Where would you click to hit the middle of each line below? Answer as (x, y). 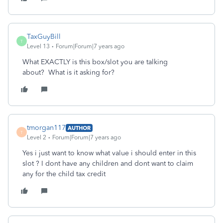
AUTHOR (79, 128)
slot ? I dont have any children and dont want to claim (108, 164)
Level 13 (38, 46)
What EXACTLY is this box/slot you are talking (95, 62)
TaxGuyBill (44, 37)
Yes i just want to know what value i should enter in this (109, 153)
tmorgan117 (46, 128)
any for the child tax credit (64, 174)
